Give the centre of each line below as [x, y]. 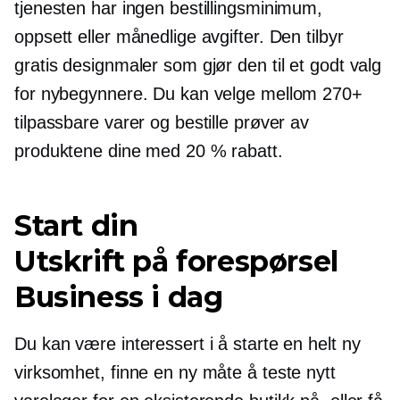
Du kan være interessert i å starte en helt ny [187, 343]
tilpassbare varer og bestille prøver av [162, 122]
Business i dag [119, 296]
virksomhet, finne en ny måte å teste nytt [175, 372]
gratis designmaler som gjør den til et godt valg [198, 65]
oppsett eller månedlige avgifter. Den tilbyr [179, 36]
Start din [76, 225]
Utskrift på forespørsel [176, 261]
